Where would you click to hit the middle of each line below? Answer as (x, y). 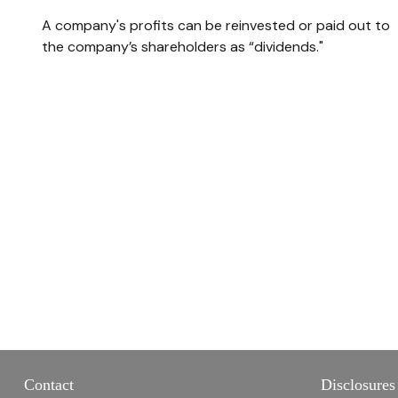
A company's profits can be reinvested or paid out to (215, 26)
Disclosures (358, 385)
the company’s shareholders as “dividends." (182, 47)
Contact (48, 385)
